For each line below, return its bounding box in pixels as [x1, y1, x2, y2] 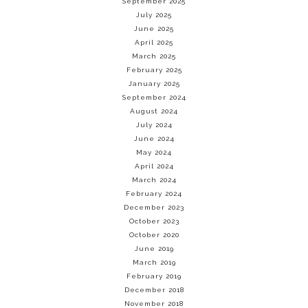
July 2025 [136, 11, 172, 19]
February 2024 [126, 190, 182, 197]
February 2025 [126, 66, 182, 74]
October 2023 [129, 217, 179, 225]
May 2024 [136, 148, 172, 156]
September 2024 [122, 93, 186, 101]
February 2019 [126, 272, 181, 280]
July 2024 [135, 121, 173, 129]
